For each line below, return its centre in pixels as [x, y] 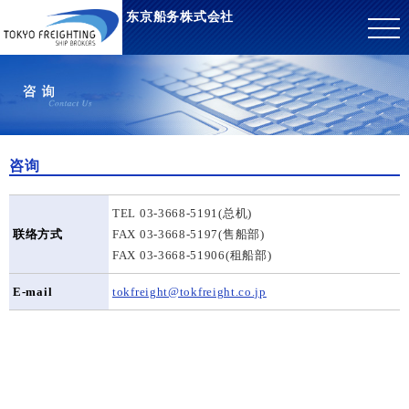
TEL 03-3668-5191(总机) [182, 213]
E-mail [33, 291]
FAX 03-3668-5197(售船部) [189, 234]
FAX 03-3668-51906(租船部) [192, 255]
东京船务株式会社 [180, 17]
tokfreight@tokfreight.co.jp [189, 291]
